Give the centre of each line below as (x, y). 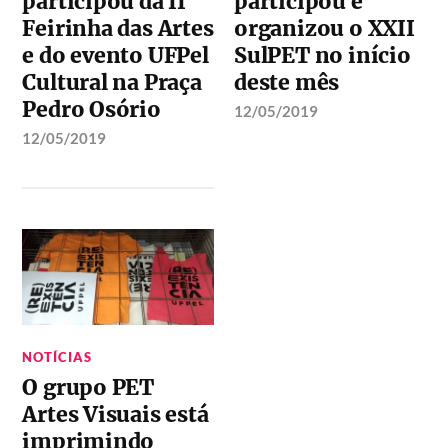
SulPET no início (322, 56)
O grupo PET (88, 387)
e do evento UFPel (115, 56)
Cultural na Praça (112, 83)
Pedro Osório (91, 110)
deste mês (287, 83)
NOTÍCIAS (57, 356)
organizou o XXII (324, 29)
